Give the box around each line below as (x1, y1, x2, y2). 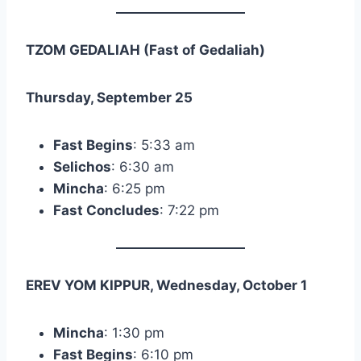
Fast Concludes (53, 202, 160, 219)
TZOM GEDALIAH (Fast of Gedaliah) (26, 42, 265, 59)
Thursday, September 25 (26, 89, 193, 106)
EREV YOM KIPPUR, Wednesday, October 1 (26, 277, 307, 294)
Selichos (53, 159, 111, 176)
